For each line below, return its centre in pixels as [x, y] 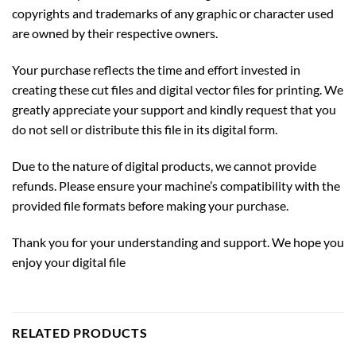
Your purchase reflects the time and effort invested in [156, 70]
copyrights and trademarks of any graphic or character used [173, 14]
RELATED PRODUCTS [80, 332]
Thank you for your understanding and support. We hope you [178, 242]
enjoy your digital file [69, 261]
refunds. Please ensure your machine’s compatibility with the [176, 185]
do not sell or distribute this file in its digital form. [145, 130]
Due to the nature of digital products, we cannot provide [164, 165]
